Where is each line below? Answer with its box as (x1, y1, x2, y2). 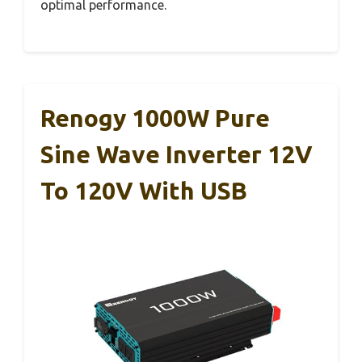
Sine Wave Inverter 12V (40, 141, 313, 169)
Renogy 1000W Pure (40, 104, 270, 133)
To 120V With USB (40, 177, 247, 205)
